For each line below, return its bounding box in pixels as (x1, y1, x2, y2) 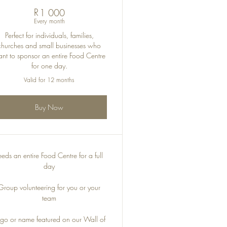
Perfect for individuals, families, (5, 30, 94, 40)
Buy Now (35, 102, 64, 112)
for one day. (31, 61, 67, 70)
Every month (33, 17, 65, 25)
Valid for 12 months (24, 75, 75, 84)
